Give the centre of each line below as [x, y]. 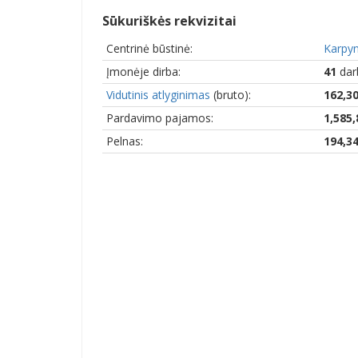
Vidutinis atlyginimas [158, 94]
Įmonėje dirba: [143, 71]
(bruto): [231, 94]
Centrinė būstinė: [149, 48]
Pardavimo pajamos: [160, 117]
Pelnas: [125, 141]
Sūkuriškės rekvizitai [169, 20]
